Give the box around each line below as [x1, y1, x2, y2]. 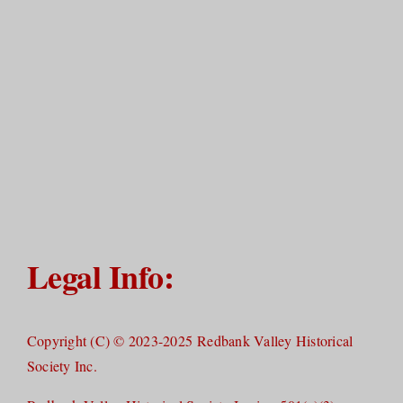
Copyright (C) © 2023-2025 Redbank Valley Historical [26, 330, 354, 350]
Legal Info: [26, 252, 175, 300]
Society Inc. [26, 355, 103, 375]
